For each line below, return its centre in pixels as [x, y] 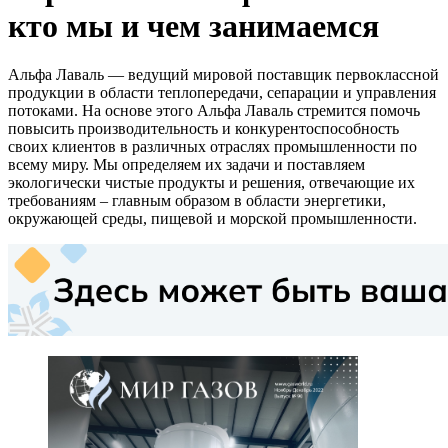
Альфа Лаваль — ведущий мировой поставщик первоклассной [223, 75]
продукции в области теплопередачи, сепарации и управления [222, 93]
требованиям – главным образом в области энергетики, [197, 201]
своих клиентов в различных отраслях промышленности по [212, 147]
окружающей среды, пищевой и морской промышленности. [212, 219]
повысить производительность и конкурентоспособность [203, 129]
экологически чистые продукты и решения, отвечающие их [211, 183]
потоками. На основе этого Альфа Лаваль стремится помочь [214, 111]
